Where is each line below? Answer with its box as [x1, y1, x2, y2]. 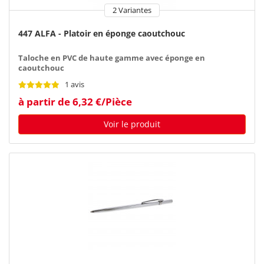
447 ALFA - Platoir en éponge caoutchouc [18, 27, 185, 39]
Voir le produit [104, 118, 160, 130]
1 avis [65, 79, 84, 90]
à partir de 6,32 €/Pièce [18, 94, 132, 108]
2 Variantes [113, 5, 151, 15]
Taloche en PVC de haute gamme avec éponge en [18, 52, 205, 63]
